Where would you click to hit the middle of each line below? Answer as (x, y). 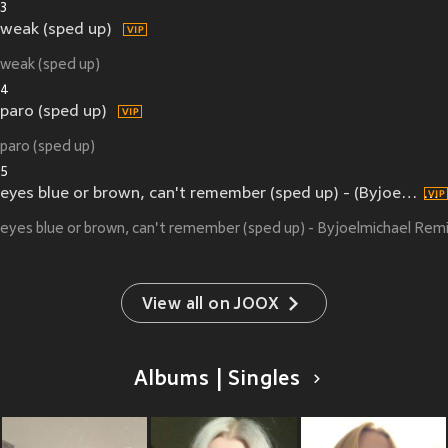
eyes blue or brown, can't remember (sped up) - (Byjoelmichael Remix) (409, 194)
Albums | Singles (218, 380)
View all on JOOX (210, 305)
